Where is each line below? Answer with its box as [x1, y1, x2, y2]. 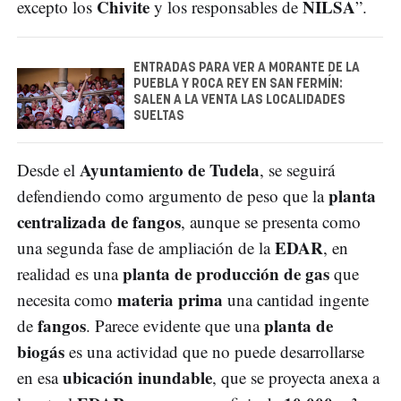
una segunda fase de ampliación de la [17, 235, 275, 259]
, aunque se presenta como [181, 209, 361, 233]
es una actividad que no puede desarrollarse [64, 339, 364, 363]
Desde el [17, 158, 80, 181]
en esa [17, 365, 63, 388]
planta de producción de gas [123, 260, 329, 286]
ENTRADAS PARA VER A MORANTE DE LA [133, 61, 360, 74]
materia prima [117, 286, 223, 311]
